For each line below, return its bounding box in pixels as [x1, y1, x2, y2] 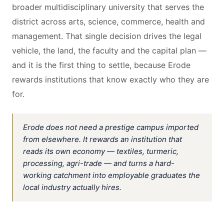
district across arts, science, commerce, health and [12, 16, 205, 26]
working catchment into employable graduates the [23, 170, 200, 180]
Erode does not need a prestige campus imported [23, 122, 198, 132]
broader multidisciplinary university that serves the [12, 2, 204, 12]
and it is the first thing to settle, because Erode [12, 60, 190, 70]
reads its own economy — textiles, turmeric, [23, 146, 178, 156]
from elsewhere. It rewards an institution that [23, 134, 182, 144]
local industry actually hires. [23, 182, 121, 192]
